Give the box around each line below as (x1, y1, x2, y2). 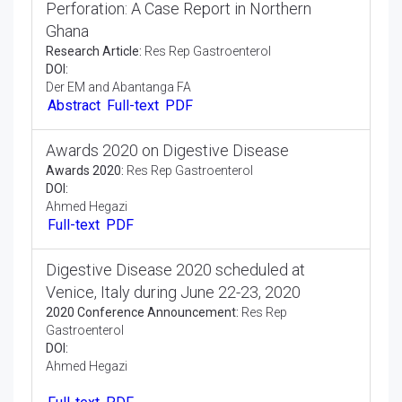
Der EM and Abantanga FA (46, 81, 191, 96)
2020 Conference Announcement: (46, 313, 239, 328)
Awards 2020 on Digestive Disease (46, 145, 289, 165)
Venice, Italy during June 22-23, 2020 (46, 291, 301, 310)
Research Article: (46, 45, 142, 60)
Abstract (56, 101, 100, 116)
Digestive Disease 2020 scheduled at (46, 268, 305, 288)
